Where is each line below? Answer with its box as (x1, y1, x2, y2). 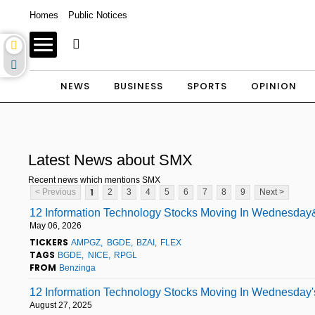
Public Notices (68, 10, 127, 20)
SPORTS (186, 79, 227, 93)
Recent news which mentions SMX (28, 174, 160, 185)
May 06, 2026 (30, 220, 82, 231)
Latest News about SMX (28, 150, 193, 169)
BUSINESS (113, 79, 163, 93)
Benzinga (59, 262, 96, 273)
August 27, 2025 (30, 300, 92, 310)
